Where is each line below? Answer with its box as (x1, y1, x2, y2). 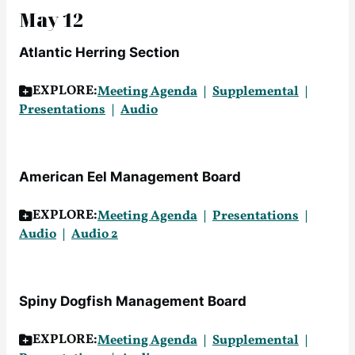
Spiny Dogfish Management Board (19, 293, 246, 309)
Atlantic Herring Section (19, 44, 180, 60)
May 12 (19, 8, 83, 32)
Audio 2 (71, 225, 118, 243)
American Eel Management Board (19, 169, 241, 185)
